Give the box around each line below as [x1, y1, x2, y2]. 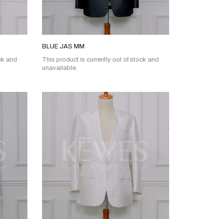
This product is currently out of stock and [42, 56, 159, 64]
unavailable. [42, 65, 77, 72]
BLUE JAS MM [42, 43, 85, 50]
